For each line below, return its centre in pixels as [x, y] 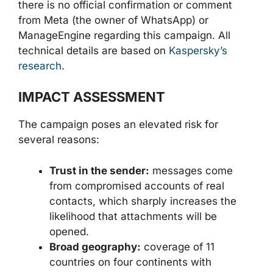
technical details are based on [94, 50]
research [40, 66]
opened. [69, 231]
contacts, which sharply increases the [143, 201]
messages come [191, 170]
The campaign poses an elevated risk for [118, 124]
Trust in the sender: [99, 170]
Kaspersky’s [198, 50]
